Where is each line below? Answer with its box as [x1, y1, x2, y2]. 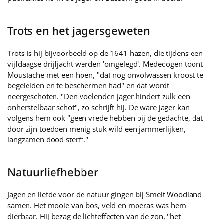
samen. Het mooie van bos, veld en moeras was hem [7, 200, 186, 210]
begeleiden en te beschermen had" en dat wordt [7, 81, 169, 90]
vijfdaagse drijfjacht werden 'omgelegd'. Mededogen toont [7, 59, 203, 69]
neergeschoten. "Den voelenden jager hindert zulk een [7, 91, 190, 101]
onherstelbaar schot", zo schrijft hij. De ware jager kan [7, 102, 190, 112]
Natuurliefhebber [7, 165, 98, 179]
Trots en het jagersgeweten [7, 23, 150, 38]
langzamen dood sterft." [7, 135, 88, 144]
